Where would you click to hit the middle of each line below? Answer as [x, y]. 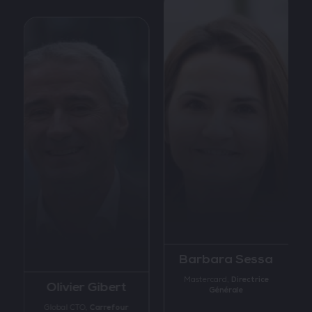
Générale [226, 290]
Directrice [250, 280]
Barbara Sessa [226, 259]
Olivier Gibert [86, 287]
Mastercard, [207, 280]
